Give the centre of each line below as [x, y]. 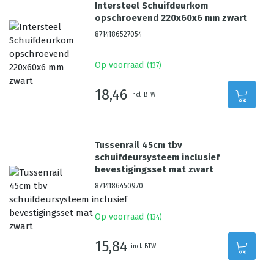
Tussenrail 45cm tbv [139, 145]
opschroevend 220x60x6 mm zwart [171, 18]
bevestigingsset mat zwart [154, 169]
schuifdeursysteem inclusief [157, 157]
